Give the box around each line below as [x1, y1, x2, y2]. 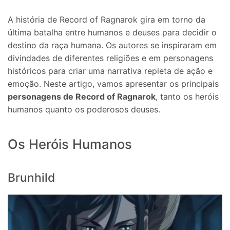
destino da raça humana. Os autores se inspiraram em [8, 40, 217, 50]
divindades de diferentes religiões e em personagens [8, 52, 213, 63]
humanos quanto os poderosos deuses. [8, 104, 160, 114]
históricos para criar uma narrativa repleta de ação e [8, 65, 213, 76]
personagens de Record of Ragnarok [8, 91, 156, 102]
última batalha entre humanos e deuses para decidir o [8, 27, 217, 37]
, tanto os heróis [156, 91, 219, 102]
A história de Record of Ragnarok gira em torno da [8, 14, 205, 25]
